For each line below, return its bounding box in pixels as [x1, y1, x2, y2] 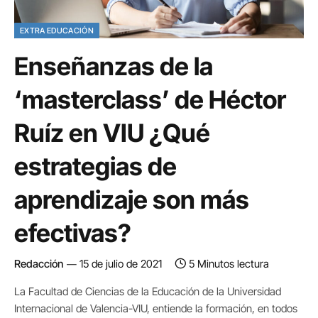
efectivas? [14, 217, 131, 248]
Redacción [14, 256, 63, 270]
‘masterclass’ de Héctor [14, 84, 286, 114]
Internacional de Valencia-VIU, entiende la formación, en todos [14, 301, 297, 315]
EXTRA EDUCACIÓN [20, 25, 94, 35]
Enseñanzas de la [14, 50, 213, 81]
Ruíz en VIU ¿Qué [14, 117, 210, 148]
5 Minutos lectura [189, 256, 269, 270]
